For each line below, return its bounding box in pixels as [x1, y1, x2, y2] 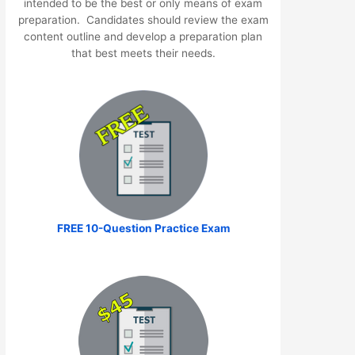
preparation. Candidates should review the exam [17, 13, 269, 26]
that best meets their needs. [71, 46, 216, 59]
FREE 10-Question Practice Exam [56, 221, 230, 235]
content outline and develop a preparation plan [24, 29, 263, 43]
